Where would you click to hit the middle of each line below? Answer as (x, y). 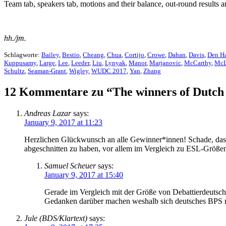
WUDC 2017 (109, 71)
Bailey (50, 54)
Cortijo (134, 54)
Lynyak (115, 63)
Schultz (14, 71)
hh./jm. (15, 38)
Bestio (71, 54)
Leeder (80, 63)
